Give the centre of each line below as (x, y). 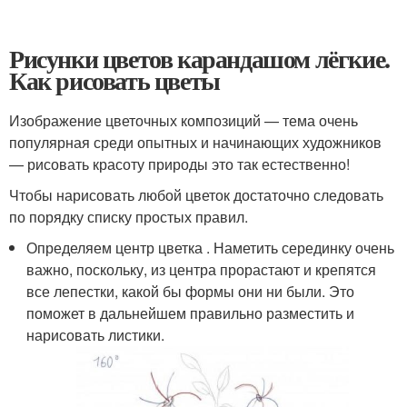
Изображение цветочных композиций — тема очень (184, 120)
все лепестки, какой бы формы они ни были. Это (191, 291)
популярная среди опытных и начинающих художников (195, 142)
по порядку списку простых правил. (129, 217)
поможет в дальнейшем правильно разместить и (191, 313)
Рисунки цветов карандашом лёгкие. (199, 59)
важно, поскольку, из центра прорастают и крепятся (202, 269)
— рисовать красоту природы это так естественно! (179, 164)
